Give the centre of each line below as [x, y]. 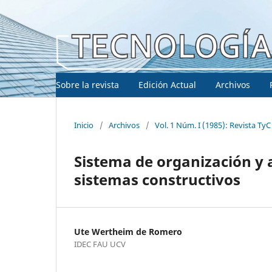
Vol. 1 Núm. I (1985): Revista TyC [213, 125]
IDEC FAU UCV [100, 244]
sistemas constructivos [157, 179]
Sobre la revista [87, 84]
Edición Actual [167, 84]
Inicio [84, 125]
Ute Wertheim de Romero [128, 231]
